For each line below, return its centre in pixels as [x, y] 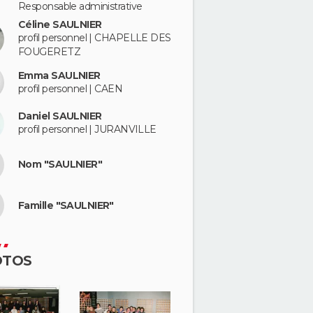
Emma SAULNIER [59, 75]
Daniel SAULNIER [60, 116]
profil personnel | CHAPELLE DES [95, 38]
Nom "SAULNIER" [60, 164]
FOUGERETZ [49, 52]
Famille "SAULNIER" [66, 205]
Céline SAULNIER [60, 25]
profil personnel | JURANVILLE [87, 130]
